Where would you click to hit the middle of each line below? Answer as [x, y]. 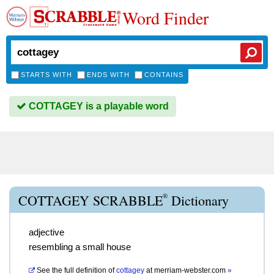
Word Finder [165, 18]
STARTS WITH [46, 75]
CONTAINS [164, 75]
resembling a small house [80, 247]
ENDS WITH [108, 75]
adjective [46, 232]
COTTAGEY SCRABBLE [91, 200]
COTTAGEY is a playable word [98, 106]
